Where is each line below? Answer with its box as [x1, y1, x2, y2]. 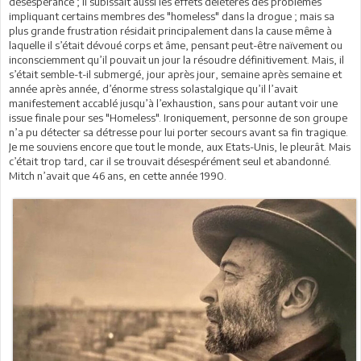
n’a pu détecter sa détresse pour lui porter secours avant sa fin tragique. [9, 125, 348, 139]
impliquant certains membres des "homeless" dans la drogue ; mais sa [9, 9, 334, 23]
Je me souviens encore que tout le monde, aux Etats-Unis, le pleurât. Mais [9, 139, 351, 153]
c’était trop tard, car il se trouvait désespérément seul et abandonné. [9, 154, 331, 168]
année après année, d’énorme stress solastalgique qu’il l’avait [9, 81, 297, 95]
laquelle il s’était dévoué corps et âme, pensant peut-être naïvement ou [9, 38, 342, 52]
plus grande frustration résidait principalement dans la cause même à [9, 23, 332, 37]
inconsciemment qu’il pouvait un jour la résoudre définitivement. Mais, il [9, 52, 344, 66]
